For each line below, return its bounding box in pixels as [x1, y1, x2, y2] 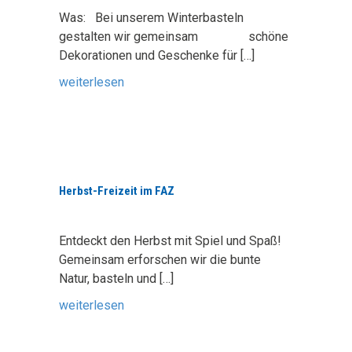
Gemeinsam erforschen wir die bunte [59, 252, 261, 267]
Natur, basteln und [59, 271, 159, 286]
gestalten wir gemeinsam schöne [59, 29, 288, 44]
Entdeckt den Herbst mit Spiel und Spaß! [59, 233, 281, 248]
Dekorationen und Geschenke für [59, 48, 240, 63]
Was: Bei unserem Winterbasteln [59, 10, 244, 25]
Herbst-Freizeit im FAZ [59, 184, 174, 198]
